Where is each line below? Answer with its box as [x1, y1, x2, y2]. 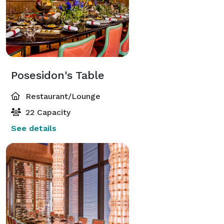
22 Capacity [23, 107, 70, 117]
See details [11, 123, 56, 133]
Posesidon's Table [11, 68, 104, 81]
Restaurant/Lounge [23, 91, 100, 101]
